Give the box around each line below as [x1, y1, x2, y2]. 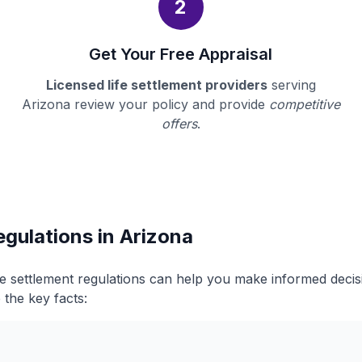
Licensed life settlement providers [45, 77, 267, 93]
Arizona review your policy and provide [21, 96, 269, 112]
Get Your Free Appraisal [89, 44, 273, 64]
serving [267, 77, 316, 93]
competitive [268, 96, 340, 112]
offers [161, 116, 197, 132]
